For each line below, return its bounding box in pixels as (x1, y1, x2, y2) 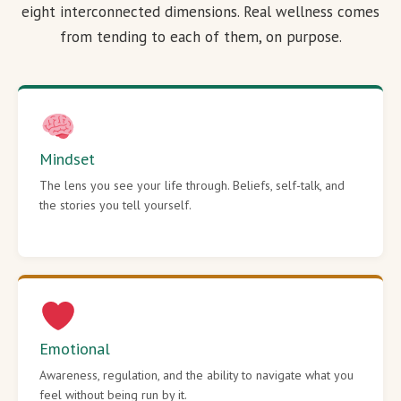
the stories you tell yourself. (39, 196, 192, 213)
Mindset (39, 148, 95, 169)
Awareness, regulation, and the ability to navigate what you (39, 367, 354, 384)
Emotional (39, 338, 110, 360)
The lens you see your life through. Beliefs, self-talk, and (39, 176, 345, 193)
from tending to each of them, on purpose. (59, 26, 342, 47)
